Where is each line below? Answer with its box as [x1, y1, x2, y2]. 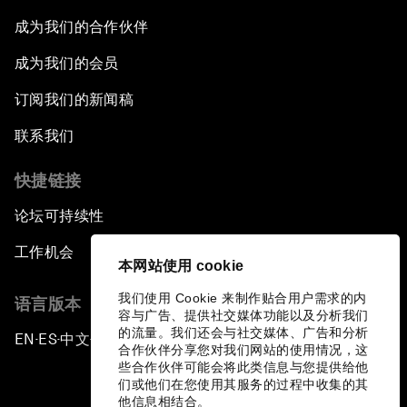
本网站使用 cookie [118, 258, 243, 273]
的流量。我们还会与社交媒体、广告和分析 [118, 325, 369, 340]
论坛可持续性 [15, 206, 104, 224]
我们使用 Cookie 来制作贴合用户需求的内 [118, 291, 367, 305]
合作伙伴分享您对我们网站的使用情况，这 [118, 342, 369, 357]
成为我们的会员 [15, 54, 119, 72]
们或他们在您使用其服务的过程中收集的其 [118, 377, 369, 392]
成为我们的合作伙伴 [15, 17, 149, 35]
